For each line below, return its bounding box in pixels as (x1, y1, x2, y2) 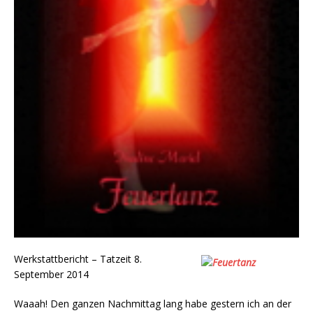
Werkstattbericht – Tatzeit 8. (14, 252, 142, 265)
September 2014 (14, 267, 89, 281)
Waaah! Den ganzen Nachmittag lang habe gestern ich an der (14, 296, 291, 310)
